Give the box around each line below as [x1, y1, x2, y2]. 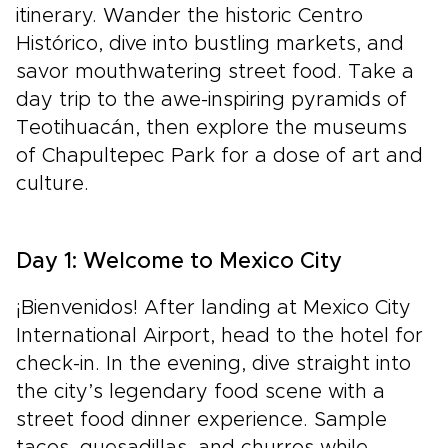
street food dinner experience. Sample [16, 410, 387, 431]
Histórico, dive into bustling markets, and [16, 34, 404, 55]
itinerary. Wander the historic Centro [16, 6, 363, 27]
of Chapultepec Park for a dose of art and [16, 146, 423, 167]
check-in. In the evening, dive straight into [16, 354, 411, 375]
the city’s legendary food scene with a [16, 382, 385, 403]
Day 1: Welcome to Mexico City [16, 251, 342, 274]
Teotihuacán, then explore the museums [16, 118, 407, 139]
